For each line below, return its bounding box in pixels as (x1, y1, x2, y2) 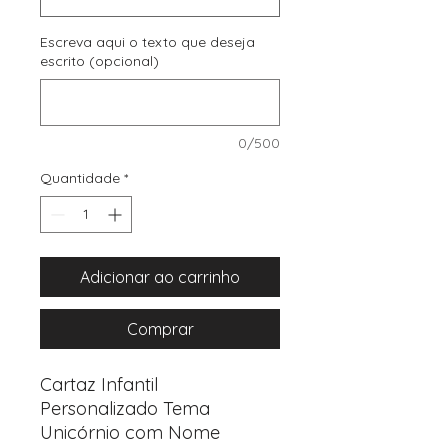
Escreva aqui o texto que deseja (40, 33, 255, 51)
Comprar (126, 319, 194, 339)
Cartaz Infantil (40, 373, 158, 396)
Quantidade (40, 169, 120, 187)
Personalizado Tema (40, 397, 210, 420)
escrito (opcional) (40, 52, 159, 70)
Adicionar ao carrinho (80, 267, 240, 287)
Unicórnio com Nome (40, 421, 220, 444)
